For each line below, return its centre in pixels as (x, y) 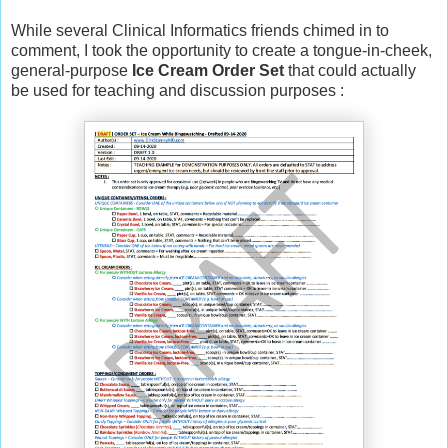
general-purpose (71, 70)
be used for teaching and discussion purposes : (179, 90)
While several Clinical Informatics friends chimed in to (200, 30)
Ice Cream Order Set (208, 70)
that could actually (350, 70)
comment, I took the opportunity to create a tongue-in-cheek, (221, 50)
